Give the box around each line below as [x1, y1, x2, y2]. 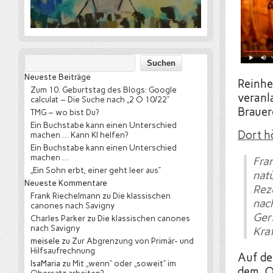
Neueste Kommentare [24, 178, 107, 188]
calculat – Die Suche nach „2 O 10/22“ [30, 94, 169, 104]
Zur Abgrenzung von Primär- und [72, 236, 194, 246]
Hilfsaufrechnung [30, 246, 95, 255]
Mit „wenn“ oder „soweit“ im [73, 258, 176, 268]
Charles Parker [30, 213, 85, 223]
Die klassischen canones [97, 213, 190, 223]
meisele [30, 236, 60, 246]
